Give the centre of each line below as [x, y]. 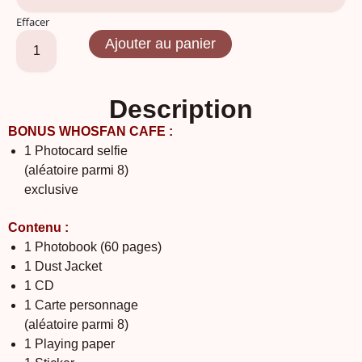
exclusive [51, 189]
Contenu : [38, 227]
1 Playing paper [69, 343]
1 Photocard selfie [76, 151]
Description [181, 109]
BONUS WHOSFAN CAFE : [90, 131]
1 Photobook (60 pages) [93, 246]
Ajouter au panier [160, 44]
